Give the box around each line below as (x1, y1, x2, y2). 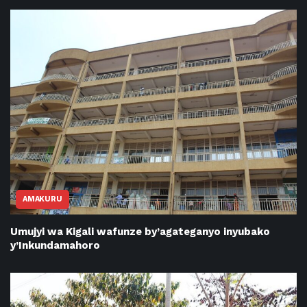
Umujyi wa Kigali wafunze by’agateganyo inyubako (10, 225, 270, 238)
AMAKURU (23, 194, 62, 204)
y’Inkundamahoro (10, 238, 100, 251)
